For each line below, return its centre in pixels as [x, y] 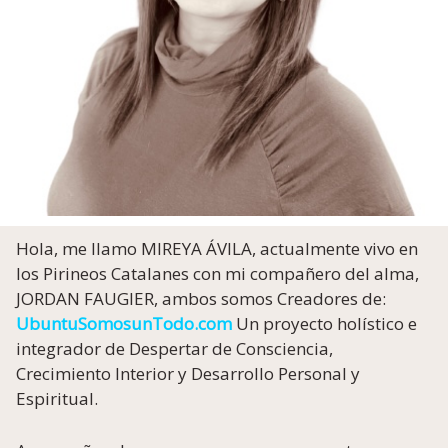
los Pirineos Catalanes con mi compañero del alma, [217, 273]
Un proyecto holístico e [326, 323]
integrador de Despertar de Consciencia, [176, 348]
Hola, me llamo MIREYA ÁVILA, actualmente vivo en [217, 248]
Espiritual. [57, 398]
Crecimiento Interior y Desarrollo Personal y [188, 373]
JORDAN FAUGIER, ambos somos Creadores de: [203, 298]
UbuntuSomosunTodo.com [124, 323]
